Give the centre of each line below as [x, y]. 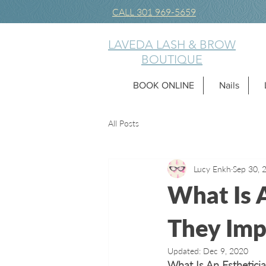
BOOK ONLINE [164, 85]
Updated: [185, 251]
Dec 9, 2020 [226, 251]
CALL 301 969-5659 [154, 12]
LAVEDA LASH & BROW [172, 45]
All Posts [123, 123]
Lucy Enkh [212, 169]
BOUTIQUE [172, 59]
